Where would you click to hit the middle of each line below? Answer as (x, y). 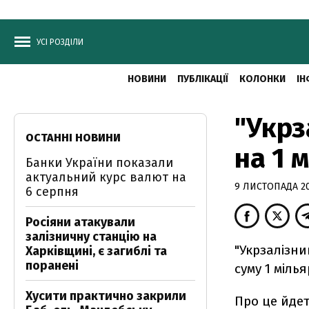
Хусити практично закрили (106, 296)
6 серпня (52, 192)
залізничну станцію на (91, 237)
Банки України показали (99, 163)
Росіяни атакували (80, 222)
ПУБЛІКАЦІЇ (202, 79)
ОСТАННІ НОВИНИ (73, 138)
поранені (52, 266)
